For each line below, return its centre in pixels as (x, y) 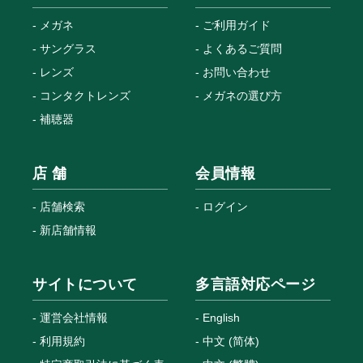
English (221, 318)
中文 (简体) (231, 342)
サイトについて (85, 285)
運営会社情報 (74, 318)
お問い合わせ (237, 73)
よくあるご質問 (242, 49)
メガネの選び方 (242, 96)
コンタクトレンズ (85, 96)
